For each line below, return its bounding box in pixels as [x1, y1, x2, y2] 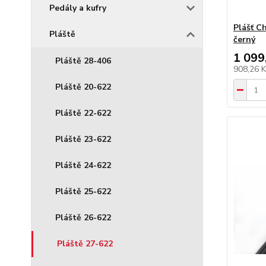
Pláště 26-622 [55, 212, 111, 223]
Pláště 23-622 [55, 134, 111, 145]
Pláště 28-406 [55, 55, 111, 66]
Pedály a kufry [49, 2, 106, 14]
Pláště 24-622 [55, 160, 111, 171]
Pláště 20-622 [55, 81, 111, 93]
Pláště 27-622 [57, 238, 113, 249]
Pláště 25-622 [55, 186, 111, 197]
